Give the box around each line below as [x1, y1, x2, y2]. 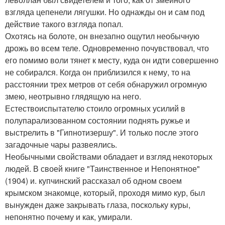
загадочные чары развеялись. [5, 139, 117, 150]
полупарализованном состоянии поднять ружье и [5, 115, 190, 126]
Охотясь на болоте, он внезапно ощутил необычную [5, 30, 199, 42]
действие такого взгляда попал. [5, 18, 123, 30]
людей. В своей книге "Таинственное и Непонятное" [5, 163, 200, 174]
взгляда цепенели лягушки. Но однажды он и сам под [5, 6, 204, 18]
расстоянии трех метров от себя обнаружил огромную [5, 78, 207, 90]
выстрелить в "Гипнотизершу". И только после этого [5, 127, 198, 138]
